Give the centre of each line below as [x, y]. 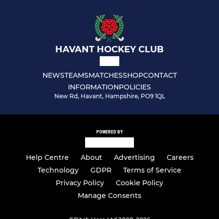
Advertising [134, 158]
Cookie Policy [140, 183]
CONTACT [160, 76]
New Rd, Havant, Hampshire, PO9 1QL [109, 96]
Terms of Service [152, 170]
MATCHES [105, 76]
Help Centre [47, 158]
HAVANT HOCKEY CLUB [109, 50]
